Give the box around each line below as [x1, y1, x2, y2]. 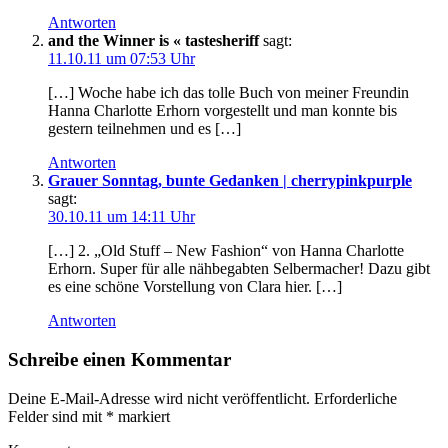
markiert [114, 407, 170, 425]
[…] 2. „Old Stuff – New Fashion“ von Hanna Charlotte [48, 242, 404, 260]
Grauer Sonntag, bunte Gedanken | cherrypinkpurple [48, 172, 412, 190]
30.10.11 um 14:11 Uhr [48, 208, 195, 226]
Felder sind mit [8, 407, 106, 425]
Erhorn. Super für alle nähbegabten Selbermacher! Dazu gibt [48, 260, 430, 278]
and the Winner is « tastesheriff [48, 32, 259, 50]
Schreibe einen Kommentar [8, 348, 231, 370]
